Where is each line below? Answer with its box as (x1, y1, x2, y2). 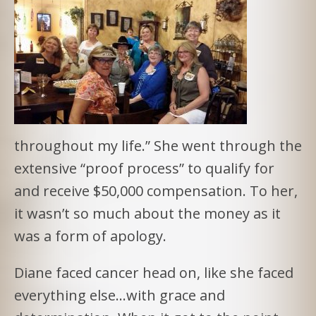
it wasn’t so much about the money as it (14, 203, 281, 223)
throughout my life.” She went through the (14, 135, 302, 155)
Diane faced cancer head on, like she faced (14, 262, 293, 282)
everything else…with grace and (14, 285, 225, 305)
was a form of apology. (14, 226, 166, 245)
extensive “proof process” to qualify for (14, 158, 274, 178)
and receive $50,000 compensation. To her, (14, 181, 298, 200)
